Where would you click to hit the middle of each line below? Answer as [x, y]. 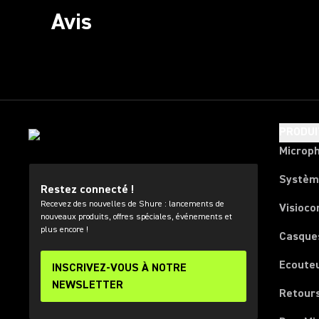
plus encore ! [64, 230]
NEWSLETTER [88, 285]
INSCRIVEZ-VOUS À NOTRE [119, 268]
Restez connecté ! [87, 189]
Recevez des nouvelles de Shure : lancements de [132, 204]
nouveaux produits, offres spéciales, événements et [136, 217]
